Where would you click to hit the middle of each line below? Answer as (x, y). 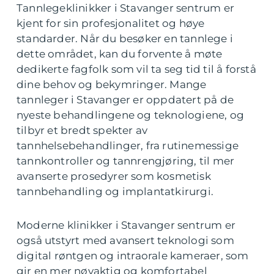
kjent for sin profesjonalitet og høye (111, 23)
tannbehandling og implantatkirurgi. (115, 191)
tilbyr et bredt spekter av (82, 130)
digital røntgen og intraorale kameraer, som (133, 256)
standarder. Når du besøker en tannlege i (125, 39)
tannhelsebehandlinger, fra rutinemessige (128, 146)
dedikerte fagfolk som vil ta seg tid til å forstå (136, 69)
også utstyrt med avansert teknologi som (125, 240)
